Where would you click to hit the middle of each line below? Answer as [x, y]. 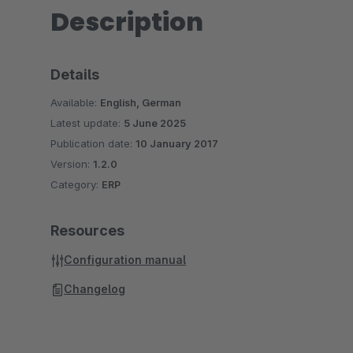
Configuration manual [125, 260]
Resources [87, 230]
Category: [76, 184]
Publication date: [93, 143]
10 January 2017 [177, 143]
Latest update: [87, 123]
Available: [75, 102]
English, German [141, 102]
